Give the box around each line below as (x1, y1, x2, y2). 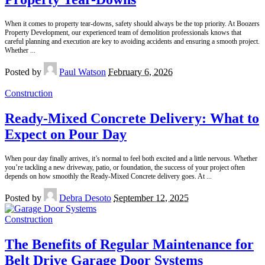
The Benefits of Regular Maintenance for (5, 237, 254, 253)
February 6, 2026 (108, 67, 173, 77)
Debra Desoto (59, 193, 111, 203)
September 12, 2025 (114, 193, 189, 203)
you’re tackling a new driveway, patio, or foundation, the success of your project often (5, 163, 245, 172)
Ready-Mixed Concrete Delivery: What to (5, 111, 259, 127)
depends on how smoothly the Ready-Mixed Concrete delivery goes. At (5, 172, 206, 181)
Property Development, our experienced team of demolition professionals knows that (5, 28, 241, 37)
